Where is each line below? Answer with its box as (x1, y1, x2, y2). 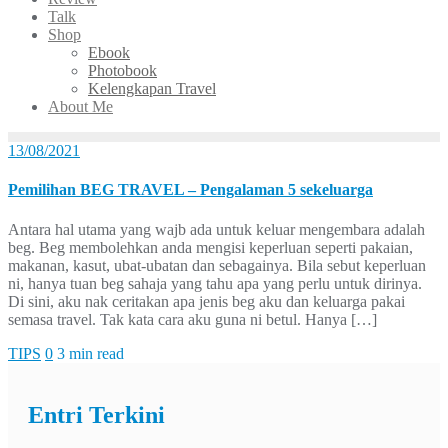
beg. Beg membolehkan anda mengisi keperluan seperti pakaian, (8, 238, 413, 256)
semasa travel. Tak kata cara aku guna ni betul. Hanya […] (8, 310, 377, 328)
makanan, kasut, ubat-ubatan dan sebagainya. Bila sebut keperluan (8, 256, 426, 274)
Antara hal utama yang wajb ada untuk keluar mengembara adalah (8, 220, 425, 238)
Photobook (88, 62, 157, 79)
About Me (48, 98, 113, 115)
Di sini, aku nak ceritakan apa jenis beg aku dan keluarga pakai (8, 292, 405, 310)
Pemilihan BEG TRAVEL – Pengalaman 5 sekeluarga (8, 181, 373, 199)
